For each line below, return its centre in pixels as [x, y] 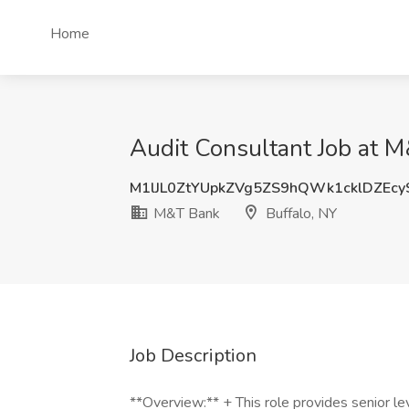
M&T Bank [185, 214]
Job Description [193, 356]
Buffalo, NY [299, 214]
